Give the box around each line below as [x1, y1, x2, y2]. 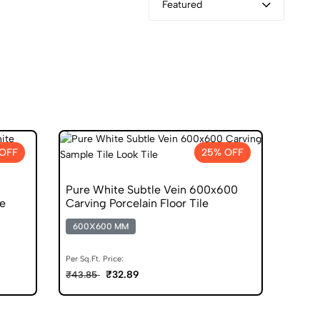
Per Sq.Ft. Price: [66, 254, 124, 264]
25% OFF [201, 146, 244, 159]
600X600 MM [73, 221, 129, 231]
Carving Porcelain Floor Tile [66, 196, 209, 210]
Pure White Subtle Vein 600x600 [66, 182, 238, 196]
